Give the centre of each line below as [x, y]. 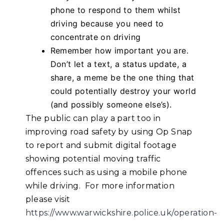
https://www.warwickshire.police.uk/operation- [121, 213]
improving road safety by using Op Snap [109, 132]
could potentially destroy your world [123, 91]
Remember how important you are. [119, 51]
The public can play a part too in [93, 118]
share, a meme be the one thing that [122, 78]
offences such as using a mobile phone [106, 172]
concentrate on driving [95, 37]
